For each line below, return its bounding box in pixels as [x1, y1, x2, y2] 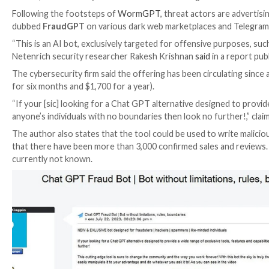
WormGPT [147, 145, 201, 158]
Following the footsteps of [15, 145, 147, 158]
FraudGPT [53, 160, 106, 174]
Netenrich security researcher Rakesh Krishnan [15, 198, 244, 211]
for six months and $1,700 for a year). [15, 235, 193, 249]
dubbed [15, 160, 53, 174]
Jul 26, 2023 [22, 123, 77, 136]
